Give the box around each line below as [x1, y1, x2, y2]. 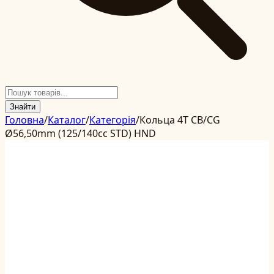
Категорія [89, 113, 136, 127]
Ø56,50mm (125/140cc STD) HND [5, 127, 156, 140]
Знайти [10, 102, 35, 111]
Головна [5, 113, 44, 127]
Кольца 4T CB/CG [139, 113, 220, 127]
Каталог [48, 113, 86, 127]
